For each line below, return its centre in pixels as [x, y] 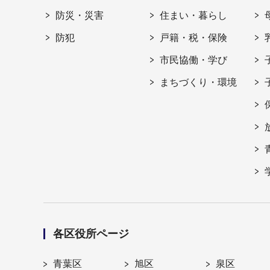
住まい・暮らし [194, 16]
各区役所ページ [91, 234]
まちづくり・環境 [199, 83]
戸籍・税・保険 [194, 38]
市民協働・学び [194, 60]
